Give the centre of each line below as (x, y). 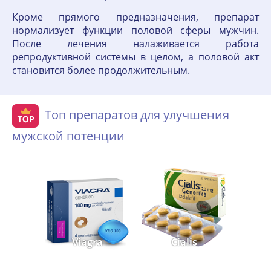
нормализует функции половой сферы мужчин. (135, 30)
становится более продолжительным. (101, 70)
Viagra (87, 242)
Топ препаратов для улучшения (137, 114)
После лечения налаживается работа (135, 44)
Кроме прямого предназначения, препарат (135, 17)
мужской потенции (68, 136)
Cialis (184, 242)
